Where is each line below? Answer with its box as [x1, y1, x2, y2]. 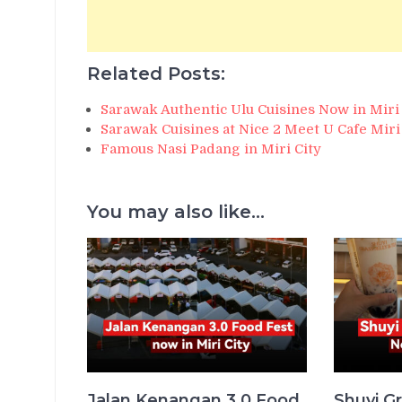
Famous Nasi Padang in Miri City [100, 140, 321, 157]
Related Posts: [87, 62, 225, 84]
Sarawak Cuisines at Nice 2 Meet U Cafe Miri [100, 120, 400, 137]
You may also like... [87, 200, 265, 223]
